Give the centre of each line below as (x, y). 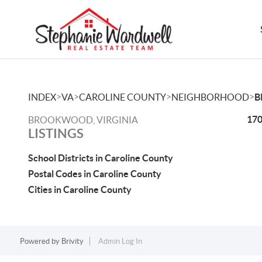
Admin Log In (120, 241)
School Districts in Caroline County (101, 158)
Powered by (40, 241)
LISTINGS (56, 133)
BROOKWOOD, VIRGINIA (83, 120)
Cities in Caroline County (80, 189)
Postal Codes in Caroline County (95, 174)
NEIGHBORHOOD (210, 97)
